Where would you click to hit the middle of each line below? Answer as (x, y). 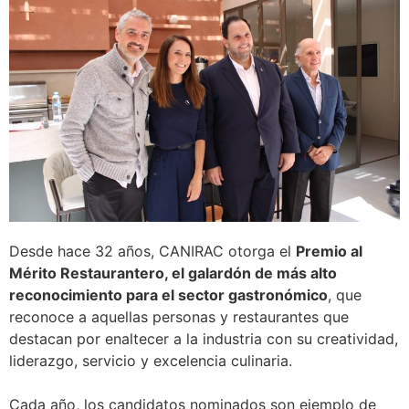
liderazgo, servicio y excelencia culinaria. (151, 361)
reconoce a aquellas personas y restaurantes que (179, 317)
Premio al (329, 252)
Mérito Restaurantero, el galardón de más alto (173, 273)
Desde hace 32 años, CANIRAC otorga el (152, 252)
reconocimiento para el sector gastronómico (168, 295)
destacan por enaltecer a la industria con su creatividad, (204, 339)
